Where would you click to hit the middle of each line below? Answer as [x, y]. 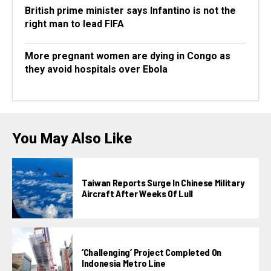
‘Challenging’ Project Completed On [152, 252]
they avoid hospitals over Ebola [96, 69]
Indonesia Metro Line [124, 263]
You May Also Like [72, 138]
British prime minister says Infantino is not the [130, 10]
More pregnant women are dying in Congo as [128, 56]
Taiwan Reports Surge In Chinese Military [163, 182]
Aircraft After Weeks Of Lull [138, 193]
